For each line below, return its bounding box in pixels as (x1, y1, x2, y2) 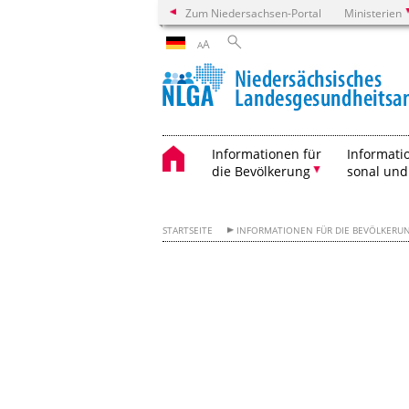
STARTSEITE (163, 225, 213, 236)
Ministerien (344, 5, 402, 20)
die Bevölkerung (212, 163, 310, 180)
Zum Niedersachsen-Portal (185, 5, 321, 20)
